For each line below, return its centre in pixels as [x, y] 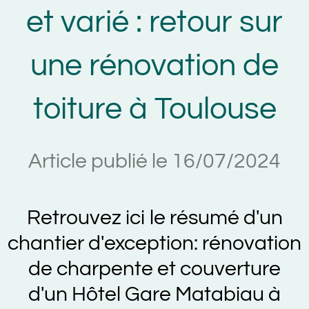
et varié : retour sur [154, 22]
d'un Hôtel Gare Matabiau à [154, 294]
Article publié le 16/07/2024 [154, 161]
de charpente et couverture [154, 269]
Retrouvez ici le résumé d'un [154, 218]
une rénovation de [154, 66]
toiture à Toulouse [154, 109]
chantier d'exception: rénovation [154, 243]
